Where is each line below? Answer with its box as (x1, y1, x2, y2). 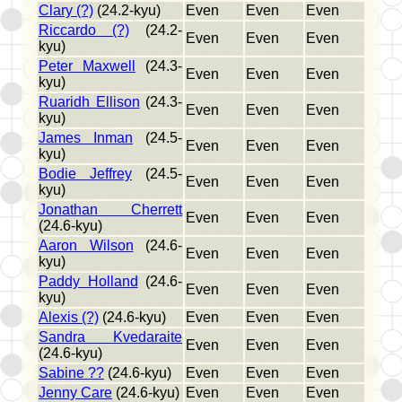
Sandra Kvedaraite (39, 329, 182, 345)
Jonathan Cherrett (39, 202, 182, 218)
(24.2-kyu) (93, 3, 161, 19)
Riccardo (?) (39, 22, 129, 39)
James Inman (39, 130, 133, 146)
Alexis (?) (39, 310, 99, 326)
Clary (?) (39, 3, 93, 19)
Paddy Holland (39, 274, 138, 290)
